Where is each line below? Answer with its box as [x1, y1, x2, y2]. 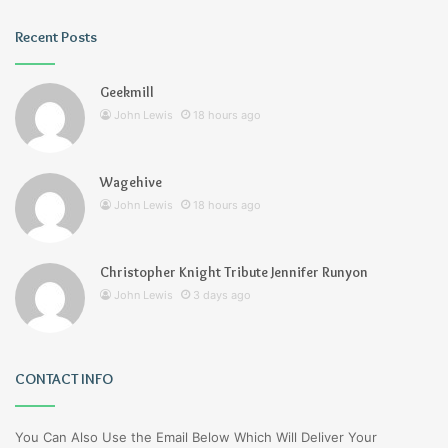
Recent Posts [15, 28, 97, 47]
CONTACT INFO [15, 370, 113, 389]
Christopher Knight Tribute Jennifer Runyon [100, 263, 368, 282]
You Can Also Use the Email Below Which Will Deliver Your [15, 429, 377, 446]
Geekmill [100, 83, 154, 102]
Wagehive [100, 173, 162, 192]
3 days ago [193, 288, 251, 303]
